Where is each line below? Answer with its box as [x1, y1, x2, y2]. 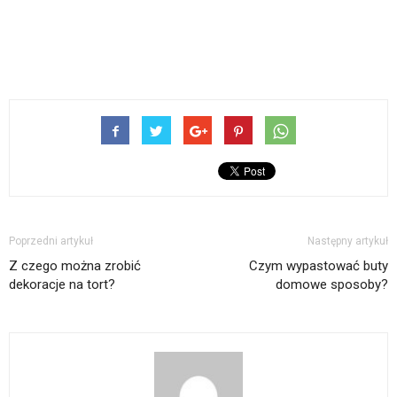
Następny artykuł [307, 235, 388, 248]
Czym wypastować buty [249, 258, 388, 275]
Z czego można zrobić [9, 258, 141, 275]
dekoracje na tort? [9, 276, 115, 293]
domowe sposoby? [276, 276, 388, 293]
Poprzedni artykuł [9, 235, 93, 248]
